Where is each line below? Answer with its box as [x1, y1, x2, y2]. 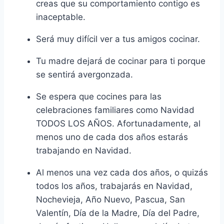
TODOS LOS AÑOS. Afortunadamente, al [36, 118, 200, 129]
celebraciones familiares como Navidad [36, 105, 194, 115]
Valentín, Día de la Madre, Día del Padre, [36, 208, 199, 218]
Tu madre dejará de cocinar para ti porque [36, 56, 205, 66]
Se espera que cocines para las [36, 91, 161, 102]
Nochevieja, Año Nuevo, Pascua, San [36, 194, 185, 205]
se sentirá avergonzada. [36, 69, 133, 80]
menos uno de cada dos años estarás [36, 132, 188, 142]
